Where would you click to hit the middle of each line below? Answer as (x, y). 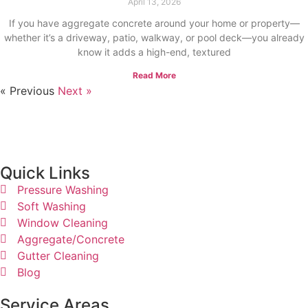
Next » (75, 91)
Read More (154, 75)
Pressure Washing (63, 190)
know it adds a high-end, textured (154, 52)
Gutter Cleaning (58, 256)
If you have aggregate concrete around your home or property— (154, 23)
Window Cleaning (63, 223)
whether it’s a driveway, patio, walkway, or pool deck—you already (154, 37)
